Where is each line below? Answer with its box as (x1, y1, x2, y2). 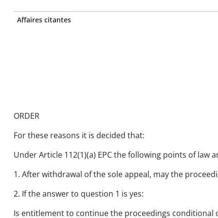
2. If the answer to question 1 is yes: (14, 188, 144, 199)
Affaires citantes (17, 15, 71, 24)
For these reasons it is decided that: (14, 130, 145, 141)
